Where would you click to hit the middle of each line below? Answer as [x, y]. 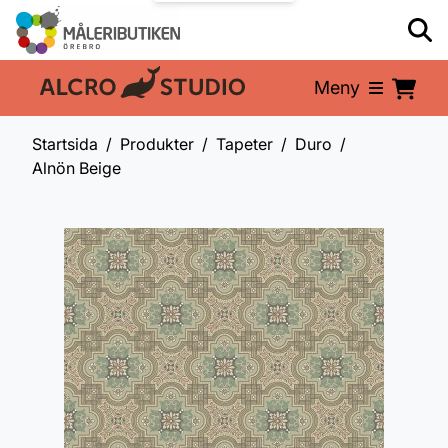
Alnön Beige [76, 168]
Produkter [157, 144]
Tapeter [244, 144]
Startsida [65, 144]
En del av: [71, 91]
